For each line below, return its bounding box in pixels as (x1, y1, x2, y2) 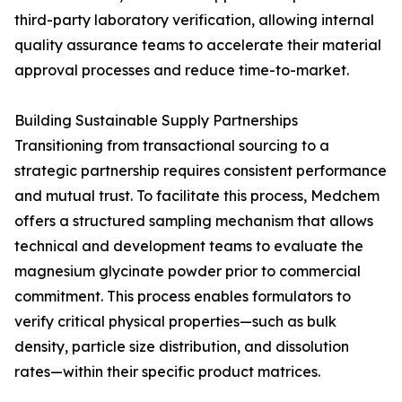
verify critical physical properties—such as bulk (14, 312, 336, 330)
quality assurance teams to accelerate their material (14, 36, 381, 54)
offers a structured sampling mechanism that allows (14, 212, 373, 230)
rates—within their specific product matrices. (14, 363, 320, 380)
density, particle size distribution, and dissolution (14, 337, 349, 355)
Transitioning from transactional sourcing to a (14, 136, 329, 154)
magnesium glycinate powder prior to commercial (14, 262, 361, 280)
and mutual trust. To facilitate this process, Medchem (14, 187, 380, 205)
